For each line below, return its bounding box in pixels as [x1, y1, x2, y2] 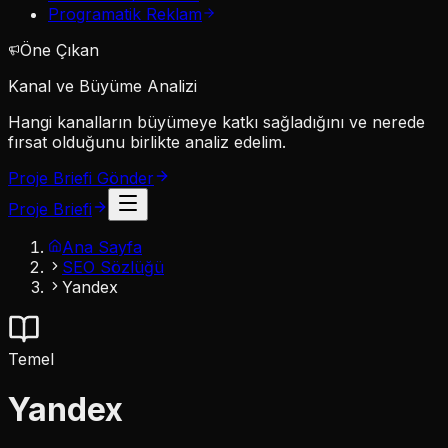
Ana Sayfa [62, 237, 142, 257]
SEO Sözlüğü [62, 257, 164, 277]
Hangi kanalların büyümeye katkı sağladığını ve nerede [8, 112, 425, 132]
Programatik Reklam [48, 4, 202, 24]
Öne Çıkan [20, 40, 99, 60]
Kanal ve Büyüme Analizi [8, 76, 197, 96]
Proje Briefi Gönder [8, 168, 154, 188]
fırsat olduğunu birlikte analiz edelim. [8, 132, 286, 152]
